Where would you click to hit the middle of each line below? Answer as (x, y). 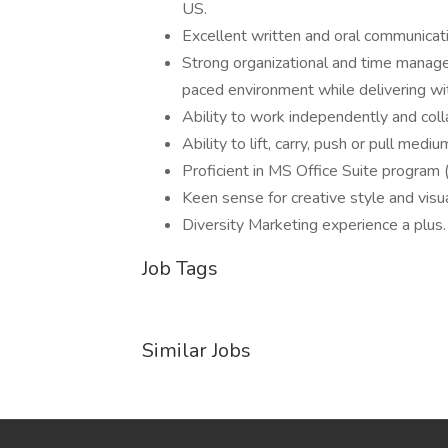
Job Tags (180, 268)
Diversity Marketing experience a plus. (314, 225)
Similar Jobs (196, 350)
